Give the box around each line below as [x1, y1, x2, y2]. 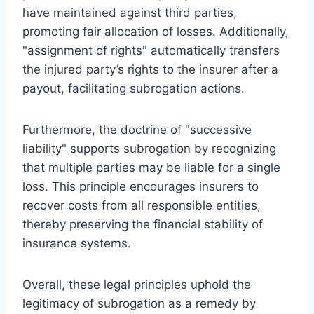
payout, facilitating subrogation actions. [22, 81, 245, 95]
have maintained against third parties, [22, 5, 237, 20]
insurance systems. [22, 235, 131, 250]
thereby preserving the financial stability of [22, 217, 263, 231]
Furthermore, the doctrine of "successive [22, 122, 252, 137]
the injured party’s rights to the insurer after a [22, 62, 278, 76]
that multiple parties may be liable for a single [22, 160, 280, 175]
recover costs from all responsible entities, [22, 198, 261, 212]
